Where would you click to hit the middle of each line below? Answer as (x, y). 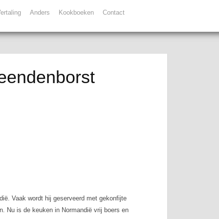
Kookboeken (76, 12)
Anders (40, 12)
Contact (114, 12)
